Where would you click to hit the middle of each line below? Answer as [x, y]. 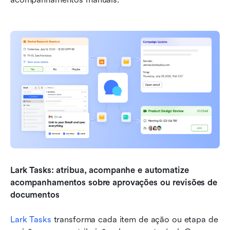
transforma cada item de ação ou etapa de [135, 220]
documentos [35, 195]
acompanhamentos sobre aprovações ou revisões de [114, 183]
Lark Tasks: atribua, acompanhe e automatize [100, 170]
